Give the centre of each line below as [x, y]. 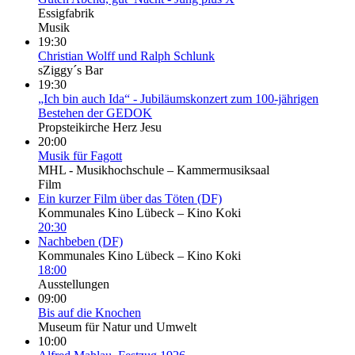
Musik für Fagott [80, 155]
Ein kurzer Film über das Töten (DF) [130, 198]
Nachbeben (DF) [80, 241]
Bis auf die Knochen [90, 312]
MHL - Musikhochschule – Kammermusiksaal [154, 170]
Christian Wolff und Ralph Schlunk [126, 55]
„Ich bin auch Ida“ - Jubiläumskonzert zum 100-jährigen [178, 98]
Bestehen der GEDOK [95, 113]
